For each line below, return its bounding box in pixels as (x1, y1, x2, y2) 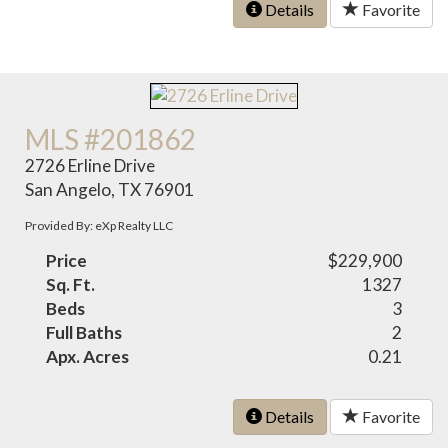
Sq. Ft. (46, 274, 96, 296)
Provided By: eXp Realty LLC (25, 218, 174, 234)
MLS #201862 (25, 122, 197, 157)
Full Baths (46, 322, 123, 344)
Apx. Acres (46, 346, 130, 368)
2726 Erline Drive (25, 155, 156, 177)
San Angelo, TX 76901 (25, 179, 195, 201)
